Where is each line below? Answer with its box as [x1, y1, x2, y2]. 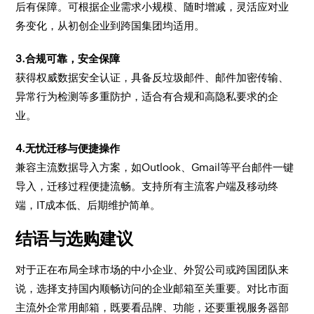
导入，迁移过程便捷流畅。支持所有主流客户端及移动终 [15, 180, 279, 192]
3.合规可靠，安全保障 [15, 53, 121, 64]
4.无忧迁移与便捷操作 [15, 142, 121, 154]
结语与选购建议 [15, 229, 134, 248]
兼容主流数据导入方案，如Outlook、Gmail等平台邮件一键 [15, 161, 294, 173]
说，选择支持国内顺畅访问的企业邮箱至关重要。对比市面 [15, 282, 289, 294]
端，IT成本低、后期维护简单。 [15, 199, 161, 211]
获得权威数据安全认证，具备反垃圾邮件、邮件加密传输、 [15, 71, 289, 83]
